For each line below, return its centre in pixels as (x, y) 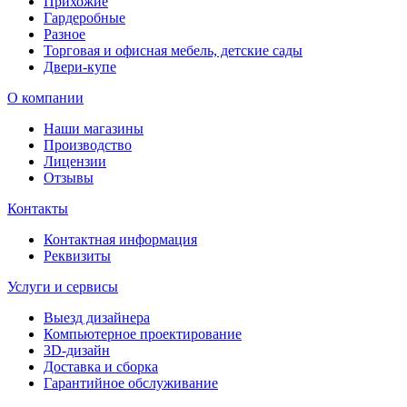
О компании (45, 98)
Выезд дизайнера (97, 318)
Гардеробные (84, 18)
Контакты (38, 209)
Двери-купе (80, 67)
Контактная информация (120, 240)
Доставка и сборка (101, 367)
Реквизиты (77, 256)
